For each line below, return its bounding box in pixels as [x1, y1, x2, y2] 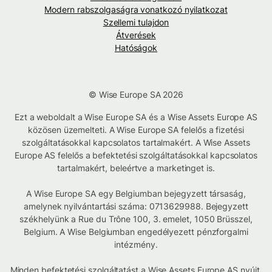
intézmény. [114, 239, 158, 250]
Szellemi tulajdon [103, 17, 169, 28]
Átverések [116, 30, 156, 41]
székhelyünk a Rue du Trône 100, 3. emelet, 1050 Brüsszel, [19, 214, 253, 225]
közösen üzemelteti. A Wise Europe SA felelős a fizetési [28, 124, 244, 135]
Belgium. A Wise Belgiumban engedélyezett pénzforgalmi [24, 226, 248, 237]
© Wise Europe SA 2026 [88, 89, 184, 100]
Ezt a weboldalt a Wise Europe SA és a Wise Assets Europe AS [14, 112, 258, 123]
